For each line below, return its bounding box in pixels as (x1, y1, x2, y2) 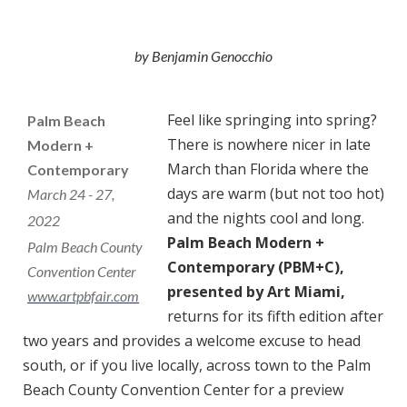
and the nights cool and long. (167, 208, 364, 228)
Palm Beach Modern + (167, 233, 324, 253)
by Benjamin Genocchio (134, 47, 273, 65)
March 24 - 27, (27, 185, 114, 203)
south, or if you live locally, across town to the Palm (23, 355, 371, 375)
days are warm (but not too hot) (167, 184, 384, 203)
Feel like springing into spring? (167, 110, 377, 130)
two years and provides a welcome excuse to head (23, 331, 361, 351)
